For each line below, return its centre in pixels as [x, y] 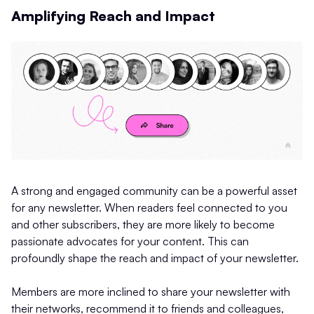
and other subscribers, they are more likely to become [143, 224]
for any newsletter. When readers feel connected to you [149, 207]
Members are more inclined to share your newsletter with [151, 291]
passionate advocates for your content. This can [130, 241]
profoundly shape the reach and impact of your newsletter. [155, 258]
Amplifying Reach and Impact [113, 15]
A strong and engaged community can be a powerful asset [154, 190]
